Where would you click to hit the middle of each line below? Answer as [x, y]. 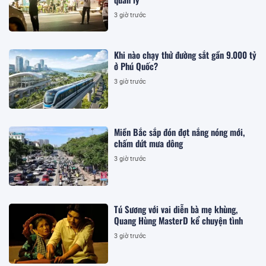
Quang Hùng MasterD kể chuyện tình [179, 221]
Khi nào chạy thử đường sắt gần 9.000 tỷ [186, 54]
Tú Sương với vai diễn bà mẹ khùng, [176, 209]
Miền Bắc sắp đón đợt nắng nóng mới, [163, 132]
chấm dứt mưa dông [149, 143]
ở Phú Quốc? [136, 66]
